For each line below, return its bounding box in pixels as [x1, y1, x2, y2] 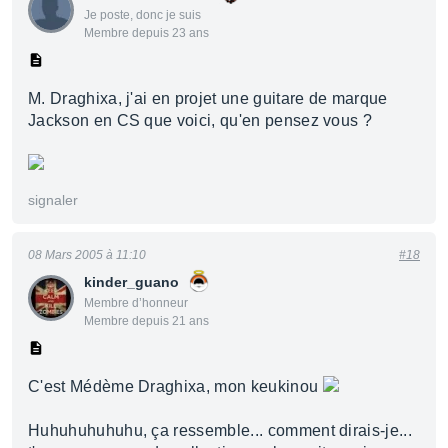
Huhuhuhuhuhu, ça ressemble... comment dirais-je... [28, 422, 413, 439]
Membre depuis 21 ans [84, 314, 209, 328]
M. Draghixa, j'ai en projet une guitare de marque [28, 90, 388, 107]
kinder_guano [84, 274, 179, 290]
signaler [28, 192, 78, 208]
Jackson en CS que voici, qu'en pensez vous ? [28, 112, 373, 129]
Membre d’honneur [84, 296, 188, 310]
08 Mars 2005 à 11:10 [28, 248, 146, 262]
